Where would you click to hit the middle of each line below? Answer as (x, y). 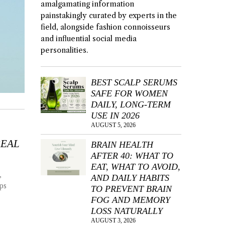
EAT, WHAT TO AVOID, (136, 166)
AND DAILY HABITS (130, 178)
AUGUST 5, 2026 (113, 125)
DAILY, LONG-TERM (131, 104)
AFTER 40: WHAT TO (132, 155)
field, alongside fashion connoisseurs (105, 27)
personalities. (64, 50)
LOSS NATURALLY (127, 211)
